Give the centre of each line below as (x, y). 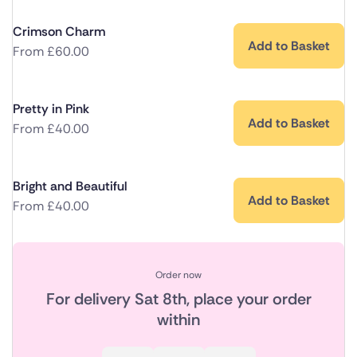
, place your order (249, 299)
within (178, 320)
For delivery (90, 299)
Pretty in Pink (51, 109)
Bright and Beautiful (70, 186)
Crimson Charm (59, 32)
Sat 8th (160, 299)
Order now (178, 275)
